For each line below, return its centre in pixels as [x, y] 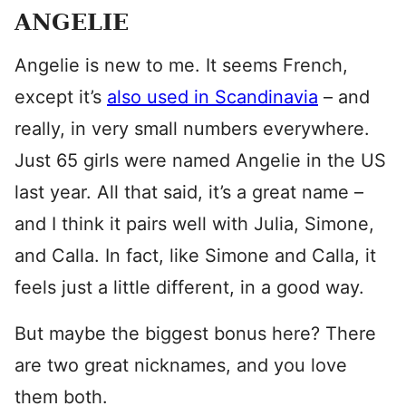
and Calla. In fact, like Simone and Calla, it [195, 256]
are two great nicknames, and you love [181, 365]
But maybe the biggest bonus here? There [195, 333]
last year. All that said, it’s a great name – [189, 192]
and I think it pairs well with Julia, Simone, [194, 224]
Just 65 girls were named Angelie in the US [200, 160]
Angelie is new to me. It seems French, [181, 65]
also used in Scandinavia [213, 97]
